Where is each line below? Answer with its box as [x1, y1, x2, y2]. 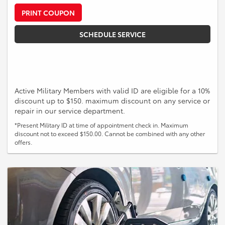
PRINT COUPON [22, 8, 75, 18]
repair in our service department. [15, 105, 125, 116]
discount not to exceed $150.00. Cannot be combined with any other [15, 129, 205, 138]
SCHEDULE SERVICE [79, 29, 146, 40]
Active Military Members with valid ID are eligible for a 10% [15, 85, 210, 96]
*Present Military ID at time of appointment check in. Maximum [15, 121, 188, 130]
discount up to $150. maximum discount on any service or [15, 95, 210, 106]
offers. [15, 138, 32, 147]
